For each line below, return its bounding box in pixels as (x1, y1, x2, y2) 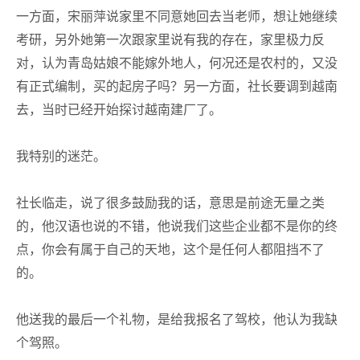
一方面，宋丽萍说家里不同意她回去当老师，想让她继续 (16, 10, 337, 23)
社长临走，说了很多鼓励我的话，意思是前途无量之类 (16, 196, 325, 210)
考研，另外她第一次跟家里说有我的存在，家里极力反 (16, 33, 325, 47)
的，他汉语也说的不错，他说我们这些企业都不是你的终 (16, 219, 337, 233)
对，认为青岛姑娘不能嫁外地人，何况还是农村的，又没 (16, 56, 337, 70)
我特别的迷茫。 (16, 149, 106, 163)
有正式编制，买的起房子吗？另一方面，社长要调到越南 (16, 80, 337, 93)
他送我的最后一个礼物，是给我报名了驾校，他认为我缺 (16, 313, 337, 326)
